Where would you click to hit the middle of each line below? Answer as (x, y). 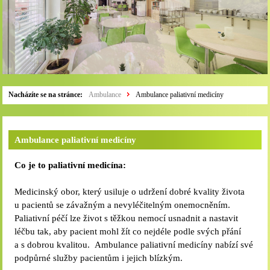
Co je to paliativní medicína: (71, 165)
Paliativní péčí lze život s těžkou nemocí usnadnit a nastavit (127, 218)
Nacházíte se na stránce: (46, 95)
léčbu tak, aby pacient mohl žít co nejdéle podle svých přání (128, 231)
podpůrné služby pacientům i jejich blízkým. (99, 258)
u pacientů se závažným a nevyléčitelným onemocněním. (123, 205)
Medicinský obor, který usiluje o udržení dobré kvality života (130, 192)
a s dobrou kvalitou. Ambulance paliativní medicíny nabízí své (134, 245)
